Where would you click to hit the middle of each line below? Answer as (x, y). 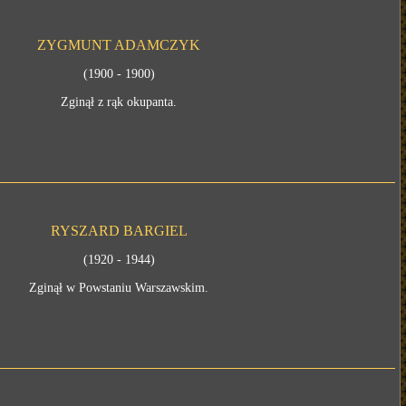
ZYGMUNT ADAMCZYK (119, 45)
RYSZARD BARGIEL (119, 231)
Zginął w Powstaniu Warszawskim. (119, 288)
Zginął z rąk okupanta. (119, 102)
